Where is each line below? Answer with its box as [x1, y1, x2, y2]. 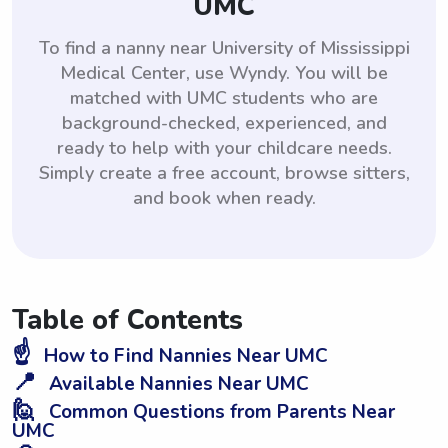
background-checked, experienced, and [61, 110, 387, 135]
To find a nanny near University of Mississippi [38, 35, 410, 60]
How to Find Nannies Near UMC [39, 342, 328, 369]
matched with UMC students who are [70, 85, 378, 110]
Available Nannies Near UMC [44, 370, 309, 397]
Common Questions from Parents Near [44, 398, 395, 425]
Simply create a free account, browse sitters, [38, 160, 410, 185]
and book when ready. [132, 185, 316, 210]
